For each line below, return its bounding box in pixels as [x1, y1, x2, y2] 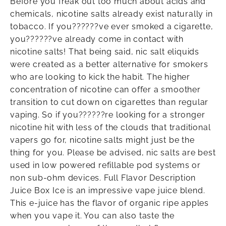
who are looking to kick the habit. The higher [10, 72, 190, 82]
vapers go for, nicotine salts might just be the [10, 135, 195, 145]
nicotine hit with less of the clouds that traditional [10, 123, 211, 133]
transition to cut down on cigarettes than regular [10, 97, 209, 107]
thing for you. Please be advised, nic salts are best [10, 148, 216, 158]
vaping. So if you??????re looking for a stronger [10, 110, 205, 120]
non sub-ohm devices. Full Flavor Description [10, 173, 196, 183]
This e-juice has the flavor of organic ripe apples [10, 198, 209, 208]
